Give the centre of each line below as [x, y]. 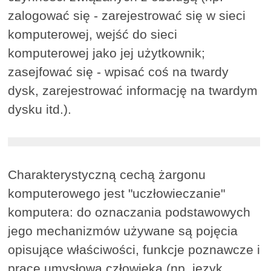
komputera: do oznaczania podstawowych [129, 212]
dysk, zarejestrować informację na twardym [133, 91]
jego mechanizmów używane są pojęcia [123, 231]
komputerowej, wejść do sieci [93, 34]
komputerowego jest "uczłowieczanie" [117, 194]
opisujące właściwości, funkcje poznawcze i [134, 250]
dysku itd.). [40, 109]
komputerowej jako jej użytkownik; [107, 53]
